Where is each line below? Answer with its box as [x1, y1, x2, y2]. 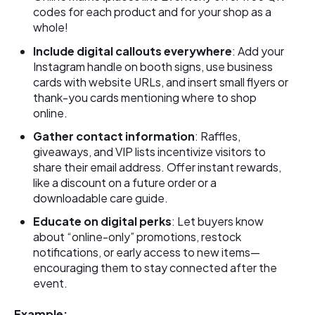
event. [33, 276, 68, 291]
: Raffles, [195, 128, 241, 143]
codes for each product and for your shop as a [33, 4, 272, 20]
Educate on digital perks [33, 214, 172, 229]
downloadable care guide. [33, 190, 169, 205]
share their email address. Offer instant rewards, [33, 159, 282, 174]
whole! [33, 20, 69, 35]
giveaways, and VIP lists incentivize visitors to [33, 143, 266, 159]
